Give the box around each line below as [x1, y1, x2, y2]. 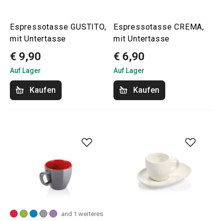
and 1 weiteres [61, 210, 103, 218]
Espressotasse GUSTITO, [10, 22, 107, 32]
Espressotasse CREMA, [113, 22, 205, 32]
